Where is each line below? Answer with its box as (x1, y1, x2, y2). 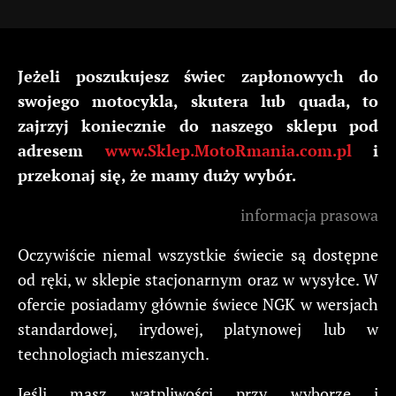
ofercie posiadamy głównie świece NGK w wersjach (18, 293, 378, 315)
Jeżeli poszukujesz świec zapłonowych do (18, 65, 378, 87)
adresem (18, 139, 105, 161)
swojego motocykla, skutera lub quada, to (18, 89, 378, 111)
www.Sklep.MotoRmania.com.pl (104, 139, 352, 161)
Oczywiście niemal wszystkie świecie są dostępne (18, 243, 378, 265)
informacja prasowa (240, 203, 378, 225)
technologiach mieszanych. (18, 342, 209, 364)
